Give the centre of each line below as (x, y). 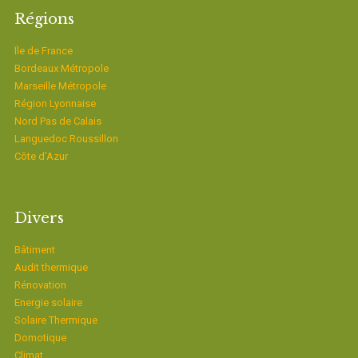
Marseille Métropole (60, 86)
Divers (39, 219)
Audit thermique (51, 268)
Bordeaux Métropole (61, 69)
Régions (44, 20)
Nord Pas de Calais (58, 121)
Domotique (40, 338)
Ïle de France (43, 51)
